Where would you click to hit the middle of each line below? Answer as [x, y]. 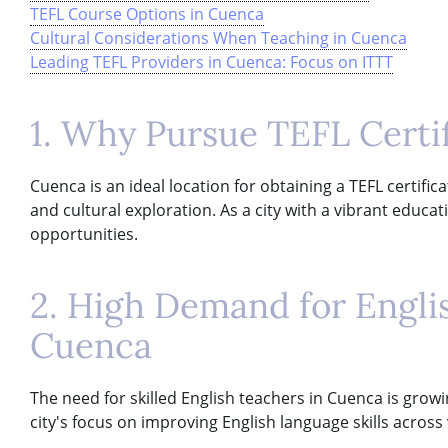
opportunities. [84, 233]
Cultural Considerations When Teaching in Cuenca [218, 37]
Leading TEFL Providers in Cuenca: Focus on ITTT [211, 61]
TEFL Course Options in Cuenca [147, 13]
